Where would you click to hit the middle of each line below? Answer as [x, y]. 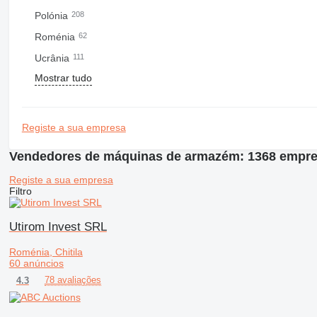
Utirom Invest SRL [58, 227]
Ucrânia [53, 58]
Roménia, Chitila [46, 252]
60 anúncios [36, 264]
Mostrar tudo [63, 77]
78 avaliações [73, 280]
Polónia [52, 15]
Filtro [20, 191]
